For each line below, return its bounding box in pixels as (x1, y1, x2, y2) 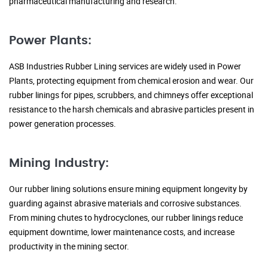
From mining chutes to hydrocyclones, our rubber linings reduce (9, 212, 243, 224)
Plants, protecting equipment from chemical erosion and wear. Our (9, 75, 254, 87)
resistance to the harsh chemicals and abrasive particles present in (9, 103, 254, 115)
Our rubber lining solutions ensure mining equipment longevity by (9, 183, 248, 195)
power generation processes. (9, 118, 116, 130)
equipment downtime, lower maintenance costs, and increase (9, 226, 234, 238)
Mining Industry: (9, 157, 109, 170)
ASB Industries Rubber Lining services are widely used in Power (9, 60, 241, 72)
